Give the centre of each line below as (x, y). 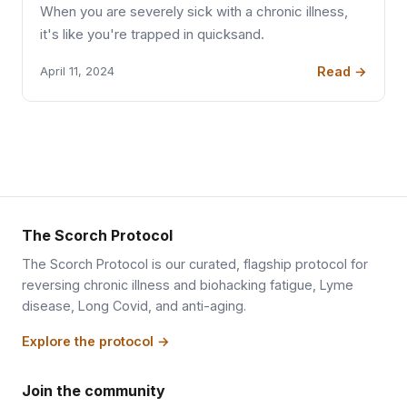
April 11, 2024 (78, 72)
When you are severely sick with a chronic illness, (194, 11)
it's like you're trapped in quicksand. (153, 34)
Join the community (94, 390)
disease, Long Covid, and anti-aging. (134, 305)
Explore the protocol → (96, 341)
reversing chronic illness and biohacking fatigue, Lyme (188, 284)
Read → (342, 71)
